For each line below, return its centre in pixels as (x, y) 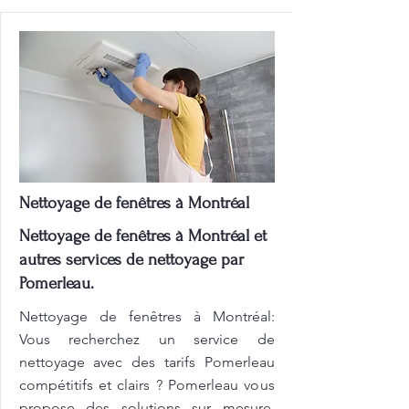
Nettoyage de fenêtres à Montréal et (142, 236)
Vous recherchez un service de (147, 339)
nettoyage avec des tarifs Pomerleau (147, 362)
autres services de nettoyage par (131, 260)
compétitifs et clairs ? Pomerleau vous (147, 385)
